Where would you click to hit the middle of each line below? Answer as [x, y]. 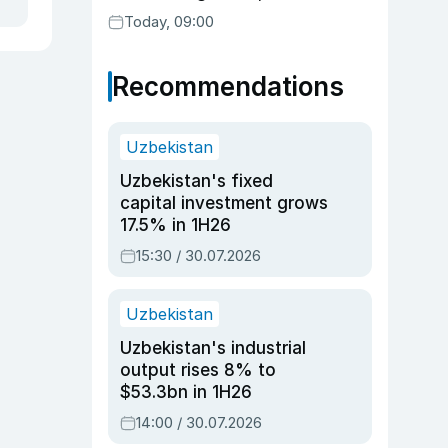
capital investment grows [224, 203]
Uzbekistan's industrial [213, 348]
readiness [147, 13]
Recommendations [228, 86]
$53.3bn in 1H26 [186, 392]
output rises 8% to [198, 370]
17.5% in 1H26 [175, 225]
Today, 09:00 [169, 21]
